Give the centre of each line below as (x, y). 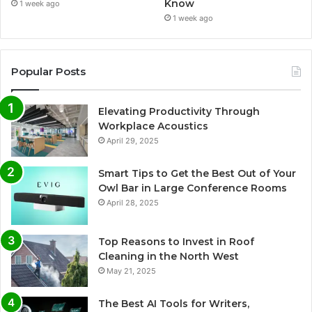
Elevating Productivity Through (179, 112)
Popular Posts (48, 72)
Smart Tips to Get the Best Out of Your (197, 174)
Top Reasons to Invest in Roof (176, 241)
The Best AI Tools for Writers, (174, 303)
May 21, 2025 (131, 271)
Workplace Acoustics (153, 126)
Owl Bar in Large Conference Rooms (193, 188)
